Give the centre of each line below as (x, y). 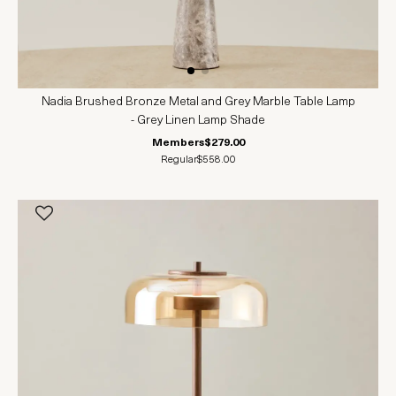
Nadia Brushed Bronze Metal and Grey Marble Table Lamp (198, 103)
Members (178, 144)
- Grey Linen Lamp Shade (198, 121)
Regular (179, 160)
